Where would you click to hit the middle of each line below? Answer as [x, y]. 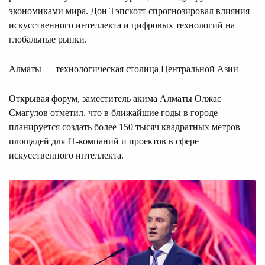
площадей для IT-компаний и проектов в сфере [104, 141]
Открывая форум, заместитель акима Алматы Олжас [115, 98]
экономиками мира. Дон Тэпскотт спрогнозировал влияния [129, 11]
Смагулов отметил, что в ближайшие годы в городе [113, 112]
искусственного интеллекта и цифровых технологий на [122, 25]
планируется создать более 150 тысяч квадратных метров [125, 127]
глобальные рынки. [48, 39]
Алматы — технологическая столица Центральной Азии [124, 69]
